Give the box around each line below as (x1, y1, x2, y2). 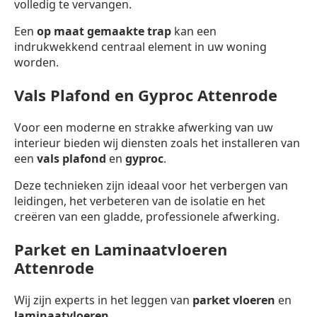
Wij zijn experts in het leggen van (14, 292, 192, 308)
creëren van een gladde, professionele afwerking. (14, 208, 279, 224)
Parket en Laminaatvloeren (14, 238, 227, 260)
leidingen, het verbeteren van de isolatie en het (14, 192, 265, 209)
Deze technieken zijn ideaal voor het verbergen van (14, 177, 288, 193)
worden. (14, 54, 59, 70)
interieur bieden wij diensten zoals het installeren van (14, 134, 300, 151)
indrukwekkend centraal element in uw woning (14, 38, 267, 54)
